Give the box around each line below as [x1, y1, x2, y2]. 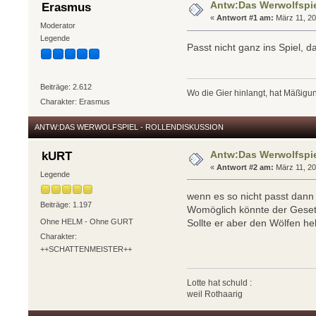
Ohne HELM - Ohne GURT [39, 217, 133, 226]
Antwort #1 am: [217, 13, 274, 23]
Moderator [39, 20, 75, 30]
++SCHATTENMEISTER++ [39, 245, 132, 254]
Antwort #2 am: [217, 162, 274, 171]
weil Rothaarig [187, 288, 243, 299]
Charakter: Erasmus [39, 97, 110, 106]
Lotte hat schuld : [187, 277, 253, 288]
